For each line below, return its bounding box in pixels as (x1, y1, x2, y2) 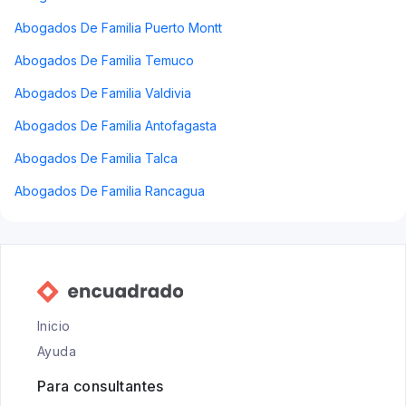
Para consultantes (37, 377, 164, 395)
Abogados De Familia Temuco (14, 53, 194, 68)
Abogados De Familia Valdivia (14, 85, 191, 101)
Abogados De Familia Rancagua (14, 183, 205, 198)
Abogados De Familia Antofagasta (14, 118, 217, 133)
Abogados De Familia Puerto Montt (14, 20, 222, 35)
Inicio (37, 318, 71, 333)
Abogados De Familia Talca (14, 150, 178, 166)
